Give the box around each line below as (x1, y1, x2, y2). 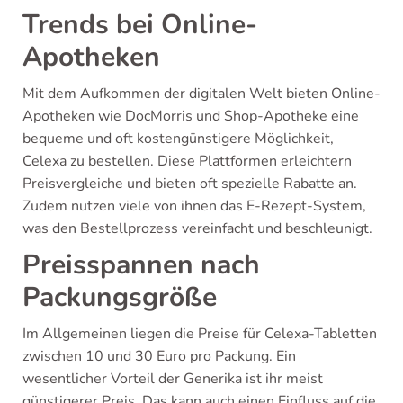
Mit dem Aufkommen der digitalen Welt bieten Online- (22, 83, 381, 103)
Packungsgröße (22, 278, 217, 316)
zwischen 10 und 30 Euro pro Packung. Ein (22, 345, 296, 366)
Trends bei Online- (22, 5, 257, 43)
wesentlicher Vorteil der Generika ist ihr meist (22, 368, 323, 389)
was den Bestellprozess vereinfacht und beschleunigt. (22, 218, 372, 238)
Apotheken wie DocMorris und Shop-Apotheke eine (22, 105, 359, 126)
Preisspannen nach (22, 246, 260, 283)
